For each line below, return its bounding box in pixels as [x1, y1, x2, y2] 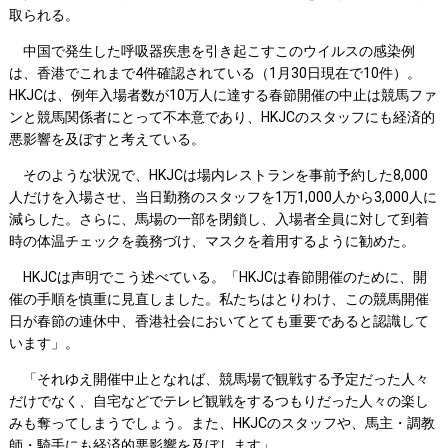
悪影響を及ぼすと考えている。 [8, 131, 205, 148]
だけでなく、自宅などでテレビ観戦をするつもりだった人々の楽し [8, 393, 429, 410]
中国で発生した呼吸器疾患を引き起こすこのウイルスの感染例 [8, 43, 415, 60]
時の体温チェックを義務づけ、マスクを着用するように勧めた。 [8, 233, 415, 250]
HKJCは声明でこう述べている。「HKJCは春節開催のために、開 [8, 269, 427, 286]
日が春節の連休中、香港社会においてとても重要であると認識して [8, 313, 429, 330]
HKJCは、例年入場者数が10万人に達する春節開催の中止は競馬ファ [8, 87, 437, 104]
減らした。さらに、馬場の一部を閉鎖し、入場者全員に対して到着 [8, 211, 429, 228]
